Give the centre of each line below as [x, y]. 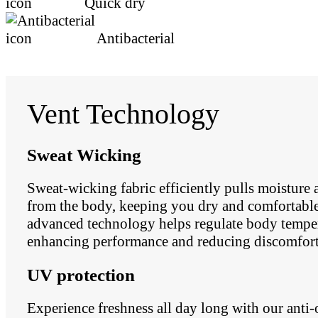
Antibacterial [136, 38]
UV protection [81, 274]
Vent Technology [123, 114]
